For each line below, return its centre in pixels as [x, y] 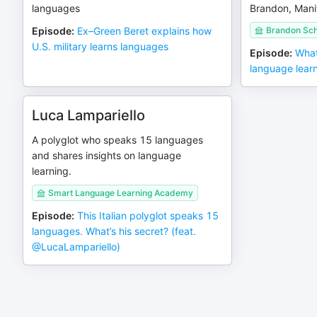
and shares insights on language [106, 155]
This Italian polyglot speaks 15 [148, 215]
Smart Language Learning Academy [121, 193]
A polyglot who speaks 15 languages [117, 140]
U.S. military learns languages [100, 46]
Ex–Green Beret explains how [144, 31]
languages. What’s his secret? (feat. [114, 231]
